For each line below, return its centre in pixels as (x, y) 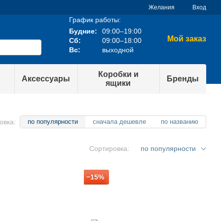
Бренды (183, 79)
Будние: (83, 31)
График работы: (95, 19)
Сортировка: (109, 148)
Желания (162, 7)
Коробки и (118, 74)
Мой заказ (186, 39)
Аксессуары (46, 79)
